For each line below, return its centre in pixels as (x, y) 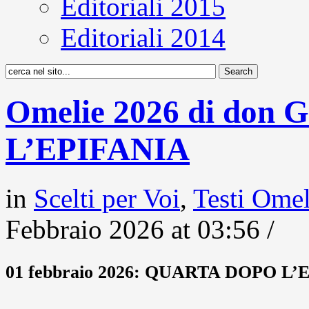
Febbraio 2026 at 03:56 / (140, 229)
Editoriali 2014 (143, 38)
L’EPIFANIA (98, 149)
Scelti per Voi (107, 198)
